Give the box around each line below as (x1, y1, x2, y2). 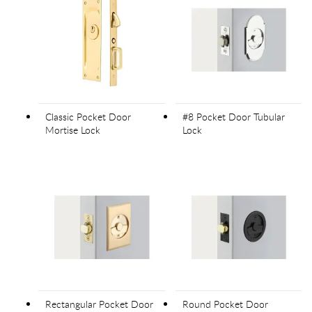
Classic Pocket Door (45, 110, 131, 124)
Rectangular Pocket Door (45, 297, 153, 311)
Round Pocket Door (182, 297, 268, 311)
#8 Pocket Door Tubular (182, 110, 285, 124)
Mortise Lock (45, 123, 100, 137)
